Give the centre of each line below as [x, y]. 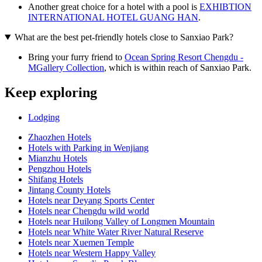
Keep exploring [51, 92]
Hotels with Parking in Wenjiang [88, 147]
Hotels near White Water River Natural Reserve [116, 232]
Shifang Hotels [56, 179]
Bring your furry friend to [76, 57]
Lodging [44, 117]
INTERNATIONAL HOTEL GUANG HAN [113, 18]
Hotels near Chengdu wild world [89, 211]
